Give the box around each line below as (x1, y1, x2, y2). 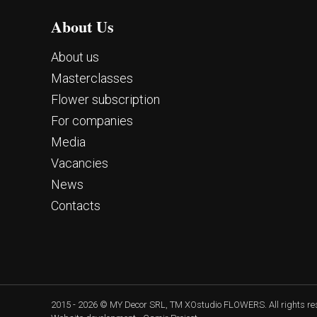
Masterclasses (51, 71, 133, 86)
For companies (51, 113, 133, 128)
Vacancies (51, 156, 108, 171)
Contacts (51, 198, 100, 213)
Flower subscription (51, 92, 160, 107)
